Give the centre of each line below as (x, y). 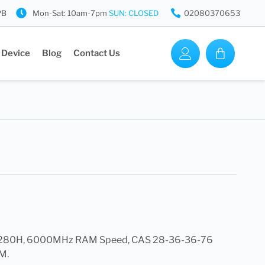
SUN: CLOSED (133, 13)
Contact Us (97, 53)
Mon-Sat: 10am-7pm (70, 13)
